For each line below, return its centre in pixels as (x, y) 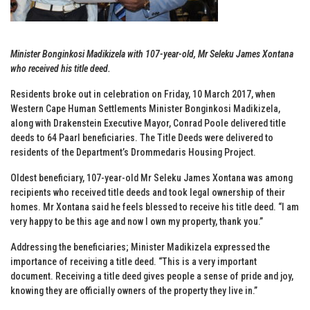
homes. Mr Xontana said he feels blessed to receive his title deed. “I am (155, 207)
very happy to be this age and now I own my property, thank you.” (137, 221)
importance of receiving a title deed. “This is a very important (134, 261)
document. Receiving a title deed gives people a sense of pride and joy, (152, 276)
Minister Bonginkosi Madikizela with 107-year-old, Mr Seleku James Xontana (152, 54)
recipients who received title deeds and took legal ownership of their (148, 192)
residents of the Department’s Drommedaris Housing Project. (133, 152)
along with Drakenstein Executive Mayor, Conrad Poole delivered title (148, 123)
